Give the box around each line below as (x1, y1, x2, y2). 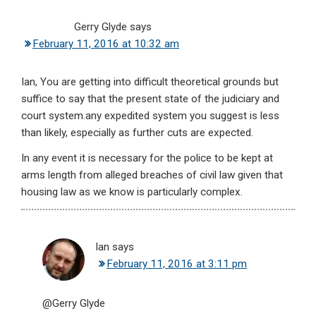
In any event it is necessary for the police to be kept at (21, 152, 273, 165)
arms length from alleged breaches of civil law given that (21, 169, 283, 182)
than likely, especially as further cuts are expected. (21, 126, 253, 140)
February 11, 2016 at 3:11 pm (107, 257, 247, 271)
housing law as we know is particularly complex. (21, 186, 243, 199)
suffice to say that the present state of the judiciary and (21, 92, 279, 106)
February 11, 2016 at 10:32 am (32, 37, 179, 51)
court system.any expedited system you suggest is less (21, 109, 279, 123)
